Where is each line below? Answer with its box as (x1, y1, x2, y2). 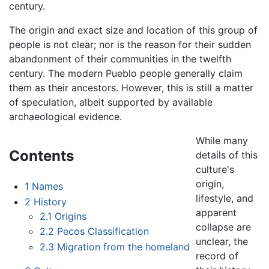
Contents (9, 147, 74, 165)
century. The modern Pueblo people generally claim (9, 67, 243, 80)
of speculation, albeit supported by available (9, 96, 213, 109)
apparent (196, 207, 237, 219)
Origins (55, 210, 87, 222)
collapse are (196, 221, 252, 234)
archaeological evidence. (9, 110, 122, 123)
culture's (196, 163, 235, 176)
